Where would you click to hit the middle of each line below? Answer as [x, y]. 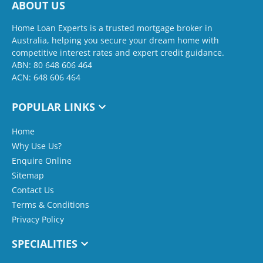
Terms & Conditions [50, 204]
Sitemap [28, 175]
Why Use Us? [37, 146]
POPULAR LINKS [53, 107]
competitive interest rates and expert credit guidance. [118, 52]
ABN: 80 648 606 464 [52, 65]
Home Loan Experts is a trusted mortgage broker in [112, 28]
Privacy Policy [38, 219]
